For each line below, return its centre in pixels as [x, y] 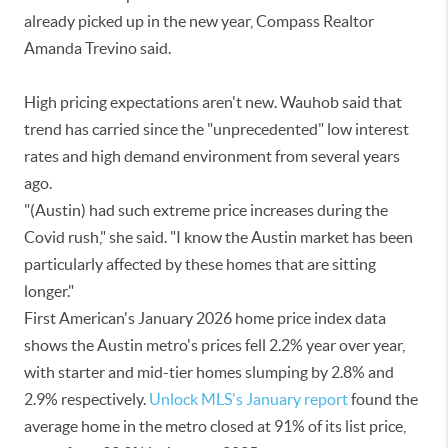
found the [383, 399]
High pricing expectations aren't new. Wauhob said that [213, 102]
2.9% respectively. [86, 399]
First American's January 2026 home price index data [205, 318]
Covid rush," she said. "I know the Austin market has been [218, 237]
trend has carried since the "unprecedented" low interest [216, 129]
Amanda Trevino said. [97, 48]
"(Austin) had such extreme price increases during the [206, 210]
